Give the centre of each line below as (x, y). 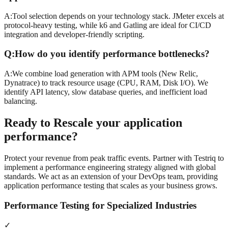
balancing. (21, 101)
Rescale (73, 122)
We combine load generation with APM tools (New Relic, (105, 74)
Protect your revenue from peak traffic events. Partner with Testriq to (114, 158)
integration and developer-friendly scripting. (74, 34)
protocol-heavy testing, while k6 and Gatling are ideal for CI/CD (108, 25)
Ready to (29, 122)
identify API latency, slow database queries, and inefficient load (106, 92)
